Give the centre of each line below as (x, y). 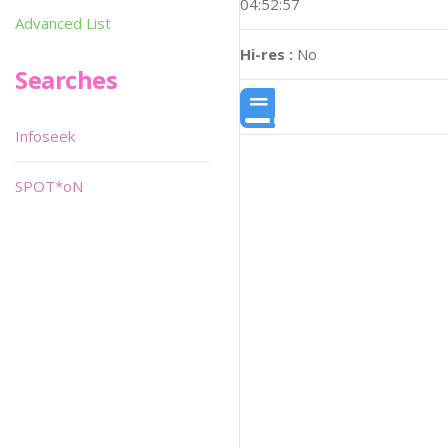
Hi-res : (266, 53)
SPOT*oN (49, 186)
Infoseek (45, 136)
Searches (66, 79)
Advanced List (63, 23)
